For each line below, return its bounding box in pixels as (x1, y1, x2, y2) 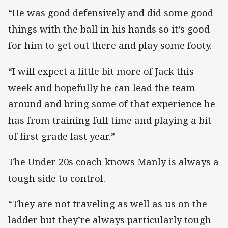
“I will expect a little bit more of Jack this (8, 65, 194, 77)
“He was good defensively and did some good (8, 7, 213, 19)
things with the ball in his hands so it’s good (8, 23, 210, 36)
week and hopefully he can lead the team (8, 81, 195, 94)
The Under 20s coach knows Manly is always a (8, 155, 219, 168)
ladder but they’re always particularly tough (8, 213, 211, 226)
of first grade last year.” (8, 130, 115, 142)
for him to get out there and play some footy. (8, 39, 212, 52)
